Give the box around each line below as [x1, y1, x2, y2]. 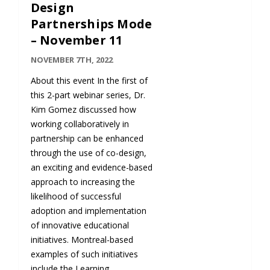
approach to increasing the [30, 175, 135, 187]
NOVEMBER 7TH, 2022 [30, 54, 113, 65]
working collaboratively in [30, 118, 129, 130]
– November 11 [30, 31, 123, 48]
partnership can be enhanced [30, 132, 143, 144]
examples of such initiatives [30, 248, 138, 260]
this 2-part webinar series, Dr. [30, 89, 145, 101]
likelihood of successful [30, 190, 121, 202]
